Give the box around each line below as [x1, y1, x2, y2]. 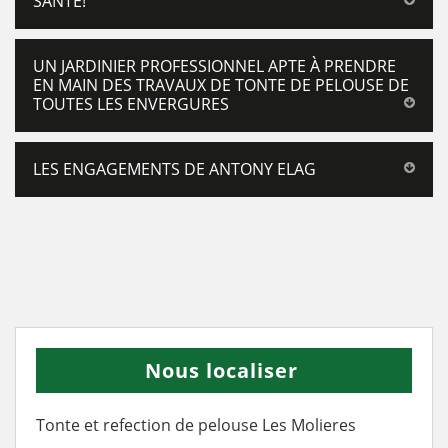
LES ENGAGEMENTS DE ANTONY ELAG [33, 158, 316, 180]
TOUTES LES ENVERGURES [33, 93, 229, 115]
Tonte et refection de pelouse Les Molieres [36, 414, 356, 436]
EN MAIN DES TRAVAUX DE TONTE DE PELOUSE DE [33, 74, 409, 96]
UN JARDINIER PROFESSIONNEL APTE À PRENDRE [33, 55, 396, 77]
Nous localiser [145, 357, 298, 384]
